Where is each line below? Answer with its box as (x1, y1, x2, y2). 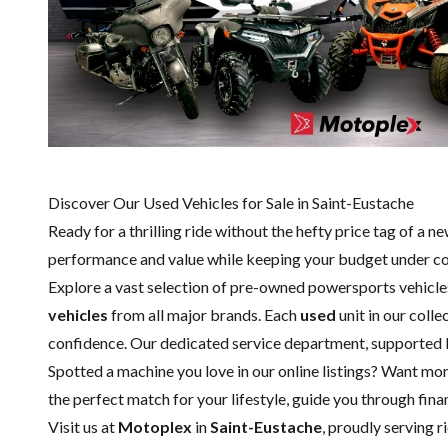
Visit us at (48, 416, 118, 436)
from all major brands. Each (108, 304, 300, 324)
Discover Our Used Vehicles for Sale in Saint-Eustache (48, 192, 414, 212)
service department (232, 332, 365, 352)
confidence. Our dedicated (48, 332, 232, 352)
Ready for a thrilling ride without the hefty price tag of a (48, 220, 428, 240)
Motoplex (118, 416, 195, 436)
